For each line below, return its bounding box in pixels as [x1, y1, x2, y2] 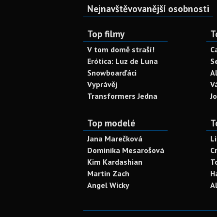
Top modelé [87, 117, 135, 129]
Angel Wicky [87, 180, 129, 190]
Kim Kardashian [87, 157, 142, 167]
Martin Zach [87, 169, 129, 178]
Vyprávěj [87, 79, 117, 89]
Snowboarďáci [87, 68, 137, 77]
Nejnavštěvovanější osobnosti [87, 2, 209, 15]
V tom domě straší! [87, 45, 155, 54]
